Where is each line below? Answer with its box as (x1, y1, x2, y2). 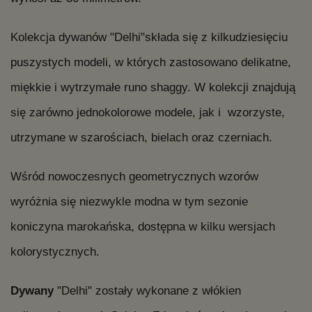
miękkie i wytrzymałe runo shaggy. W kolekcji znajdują (10, 81, 295, 94)
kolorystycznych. (10, 245, 100, 258)
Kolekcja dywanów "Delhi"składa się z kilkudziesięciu (10, 31, 288, 44)
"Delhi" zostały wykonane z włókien (57, 284, 241, 297)
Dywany (10, 284, 57, 297)
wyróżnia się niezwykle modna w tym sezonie (10, 195, 248, 208)
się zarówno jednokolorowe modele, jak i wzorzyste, (10, 106, 285, 119)
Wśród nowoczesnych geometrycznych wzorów (10, 170, 258, 183)
